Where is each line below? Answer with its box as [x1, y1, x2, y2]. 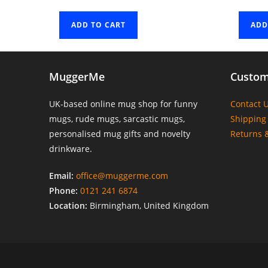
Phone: [49, 184, 78, 196]
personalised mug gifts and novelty [49, 127, 191, 139]
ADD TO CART [71, 19, 126, 30]
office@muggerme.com [76, 169, 169, 181]
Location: [49, 199, 88, 211]
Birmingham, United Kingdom [87, 199, 209, 211]
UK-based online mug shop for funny [49, 98, 198, 109]
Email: [49, 169, 74, 181]
